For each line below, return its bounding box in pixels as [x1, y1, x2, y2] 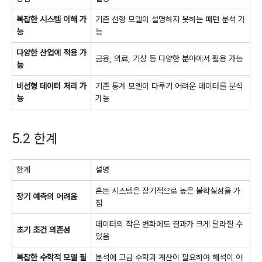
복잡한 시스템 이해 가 [16, 14, 87, 24]
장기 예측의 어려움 [16, 191, 77, 201]
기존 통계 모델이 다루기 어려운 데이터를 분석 [95, 81, 243, 91]
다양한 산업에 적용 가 [16, 47, 87, 57]
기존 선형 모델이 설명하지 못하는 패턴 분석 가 [95, 14, 245, 24]
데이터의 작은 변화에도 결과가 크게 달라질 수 [95, 219, 243, 229]
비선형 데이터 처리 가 [16, 81, 87, 91]
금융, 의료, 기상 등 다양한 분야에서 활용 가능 [95, 53, 243, 63]
